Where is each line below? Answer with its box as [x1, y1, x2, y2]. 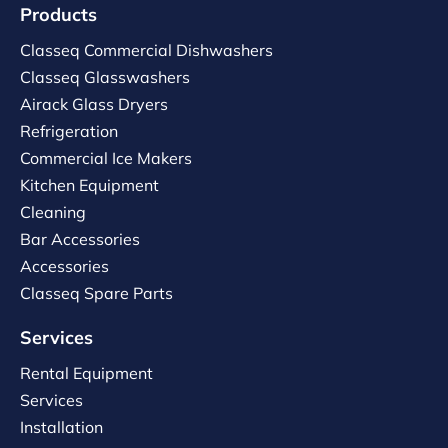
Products [20, 3, 97, 27]
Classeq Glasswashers [20, 67, 190, 88]
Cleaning [20, 202, 86, 223]
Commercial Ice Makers [20, 148, 192, 169]
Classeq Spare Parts [20, 283, 173, 304]
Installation [20, 417, 103, 438]
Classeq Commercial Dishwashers [20, 40, 273, 61]
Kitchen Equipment [20, 175, 159, 196]
